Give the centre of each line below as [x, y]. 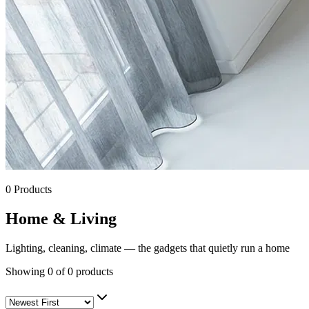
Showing [27, 271]
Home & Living [61, 218]
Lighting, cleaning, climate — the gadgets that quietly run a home [148, 248]
